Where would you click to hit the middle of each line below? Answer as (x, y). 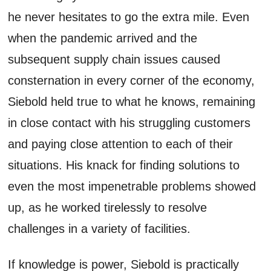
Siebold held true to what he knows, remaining (132, 101)
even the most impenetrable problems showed (132, 186)
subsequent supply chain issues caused (114, 59)
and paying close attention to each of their (121, 144)
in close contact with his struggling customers (129, 122)
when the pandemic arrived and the (103, 38)
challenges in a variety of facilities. (103, 228)
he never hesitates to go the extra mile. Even (129, 17)
